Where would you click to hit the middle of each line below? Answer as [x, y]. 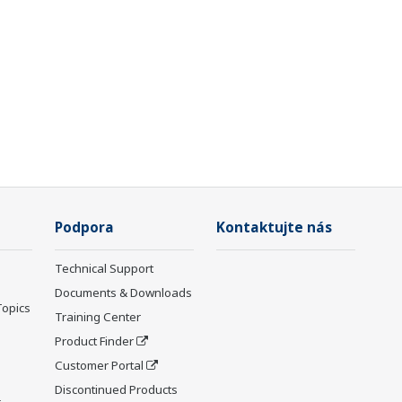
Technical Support [104, 269]
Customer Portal [99, 366]
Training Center [98, 317]
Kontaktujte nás [274, 228]
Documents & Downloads [123, 293]
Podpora [84, 228]
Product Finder [94, 341]
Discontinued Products [116, 390]
